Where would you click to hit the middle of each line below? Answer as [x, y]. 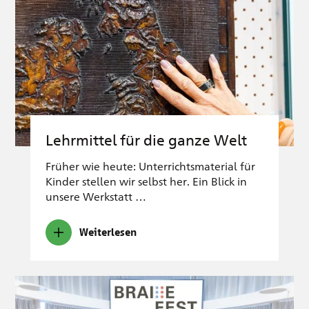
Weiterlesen [108, 233]
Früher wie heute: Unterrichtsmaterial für [150, 166]
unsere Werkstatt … [96, 196]
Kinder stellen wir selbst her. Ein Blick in [146, 181]
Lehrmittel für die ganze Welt [146, 139]
